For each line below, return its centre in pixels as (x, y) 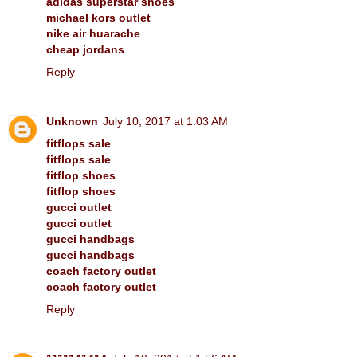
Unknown (72, 121)
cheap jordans (85, 49)
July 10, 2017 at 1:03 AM (165, 121)
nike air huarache (93, 33)
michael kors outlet (98, 17)
